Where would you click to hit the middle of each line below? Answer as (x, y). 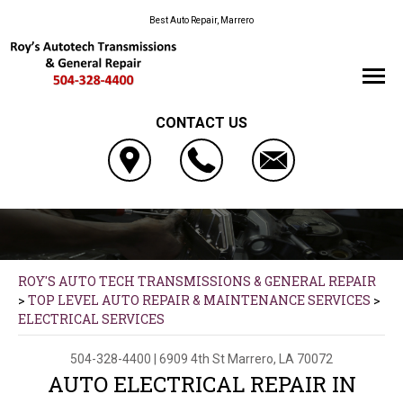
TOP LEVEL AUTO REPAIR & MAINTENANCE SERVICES (199, 300)
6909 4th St (192, 358)
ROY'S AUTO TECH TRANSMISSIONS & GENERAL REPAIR (197, 281)
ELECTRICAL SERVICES (91, 318)
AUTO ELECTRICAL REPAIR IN (201, 384)
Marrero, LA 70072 (280, 358)
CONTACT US (201, 123)
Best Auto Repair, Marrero (201, 20)
